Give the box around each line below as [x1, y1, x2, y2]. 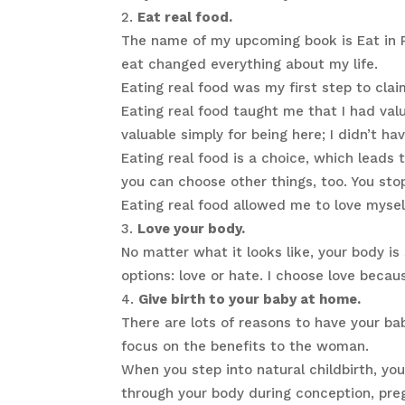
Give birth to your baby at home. [138, 291, 362, 308]
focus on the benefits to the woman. [121, 338, 370, 355]
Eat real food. [137, 9, 233, 26]
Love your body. [137, 221, 246, 238]
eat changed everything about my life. [121, 56, 379, 73]
